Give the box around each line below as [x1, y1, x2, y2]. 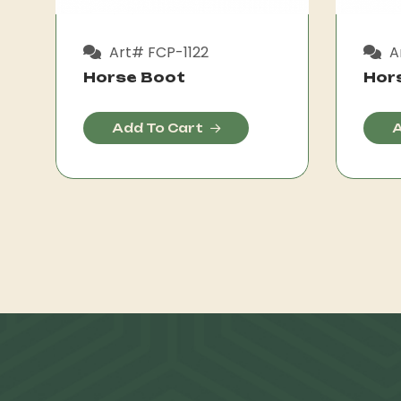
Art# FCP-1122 [106, 41, 209, 63]
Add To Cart [112, 120, 203, 135]
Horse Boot [83, 68, 185, 86]
